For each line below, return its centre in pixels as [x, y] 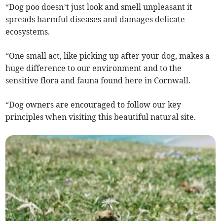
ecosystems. [28, 32]
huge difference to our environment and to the [94, 68]
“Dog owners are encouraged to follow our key [93, 105]
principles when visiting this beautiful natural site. [101, 117]
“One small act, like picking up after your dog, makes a [108, 56]
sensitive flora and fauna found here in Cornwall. [98, 81]
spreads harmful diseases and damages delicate [95, 19]
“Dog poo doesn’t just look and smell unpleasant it [99, 7]
